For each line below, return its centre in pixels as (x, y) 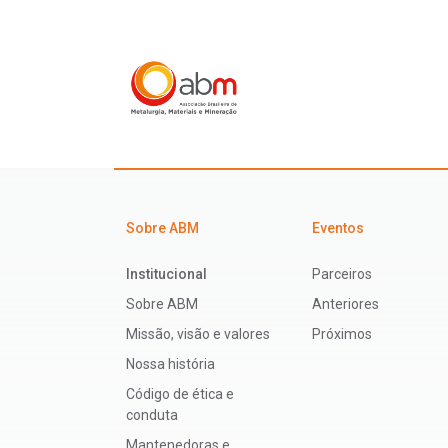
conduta (152, 415)
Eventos (338, 228)
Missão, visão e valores (198, 334)
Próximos (342, 334)
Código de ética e (180, 394)
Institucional (166, 274)
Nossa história (170, 364)
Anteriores (345, 304)
